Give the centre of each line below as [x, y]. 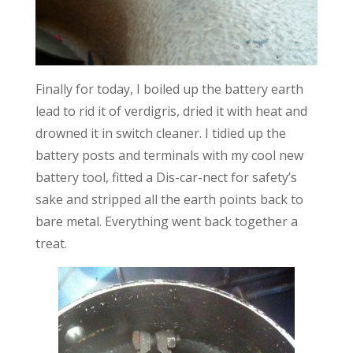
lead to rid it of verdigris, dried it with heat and [171, 111]
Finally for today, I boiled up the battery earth [169, 89]
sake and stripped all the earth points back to [169, 200]
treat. [51, 244]
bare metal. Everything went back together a [166, 222]
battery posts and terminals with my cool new [169, 156]
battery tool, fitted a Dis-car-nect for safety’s [166, 178]
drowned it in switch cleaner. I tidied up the [160, 134]
